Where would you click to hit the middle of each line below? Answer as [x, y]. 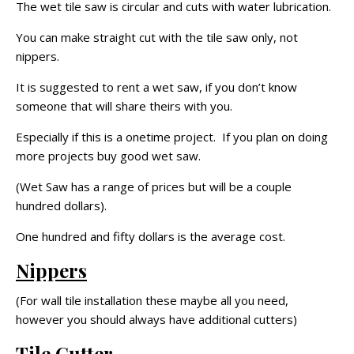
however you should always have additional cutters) [156, 319]
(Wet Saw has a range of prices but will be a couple [154, 186]
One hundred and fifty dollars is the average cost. [151, 236]
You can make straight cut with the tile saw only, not [157, 37]
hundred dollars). [61, 205]
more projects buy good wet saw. [108, 155]
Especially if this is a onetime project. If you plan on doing [172, 136]
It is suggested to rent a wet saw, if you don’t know [156, 87]
